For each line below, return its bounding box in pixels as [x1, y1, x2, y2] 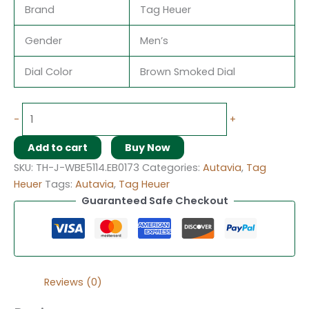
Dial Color [24, 65, 72, 79]
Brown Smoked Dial [139, 65, 235, 79]
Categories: [142, 161, 203, 175]
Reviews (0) [43, 275, 102, 289]
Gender [24, 34, 62, 48]
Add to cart [28, 141, 88, 154]
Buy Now [125, 141, 170, 154]
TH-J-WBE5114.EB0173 [36, 161, 139, 175]
